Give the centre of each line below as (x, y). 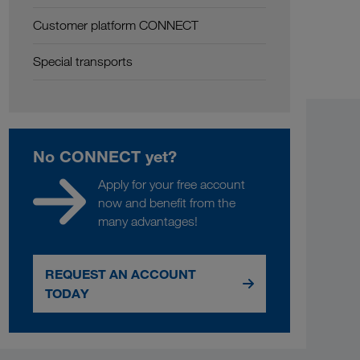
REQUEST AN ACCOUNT (121, 274)
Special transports (83, 61)
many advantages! (148, 221)
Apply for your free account (172, 184)
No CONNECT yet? (105, 156)
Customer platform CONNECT (116, 25)
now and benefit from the (167, 202)
